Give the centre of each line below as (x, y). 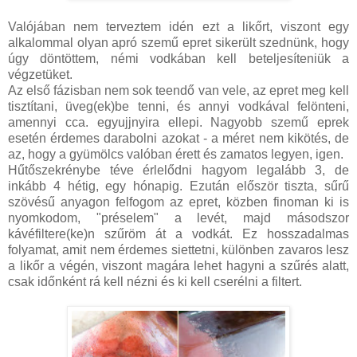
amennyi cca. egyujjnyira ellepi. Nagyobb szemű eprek (178, 123)
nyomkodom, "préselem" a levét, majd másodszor (178, 218)
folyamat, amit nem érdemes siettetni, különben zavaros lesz (178, 250)
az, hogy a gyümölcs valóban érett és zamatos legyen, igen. (176, 155)
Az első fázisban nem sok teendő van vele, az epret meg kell (178, 91)
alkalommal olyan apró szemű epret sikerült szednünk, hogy (178, 43)
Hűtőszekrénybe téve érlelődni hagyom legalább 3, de (178, 171)
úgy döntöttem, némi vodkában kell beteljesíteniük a (178, 59)
